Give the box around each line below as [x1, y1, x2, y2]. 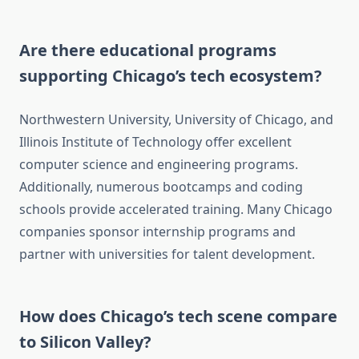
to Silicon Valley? [19, 331, 151, 353]
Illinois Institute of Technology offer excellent [19, 133, 292, 151]
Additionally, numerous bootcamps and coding [19, 178, 303, 196]
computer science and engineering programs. [19, 155, 298, 174]
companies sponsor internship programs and [19, 223, 296, 241]
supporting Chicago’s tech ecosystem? [19, 65, 322, 87]
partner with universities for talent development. [19, 245, 315, 264]
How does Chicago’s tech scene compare [19, 305, 337, 328]
